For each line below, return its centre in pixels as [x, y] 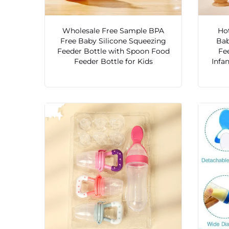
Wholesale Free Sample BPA [113, 31]
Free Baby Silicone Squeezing [113, 41]
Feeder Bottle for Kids [113, 62]
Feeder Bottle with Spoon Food [113, 51]
